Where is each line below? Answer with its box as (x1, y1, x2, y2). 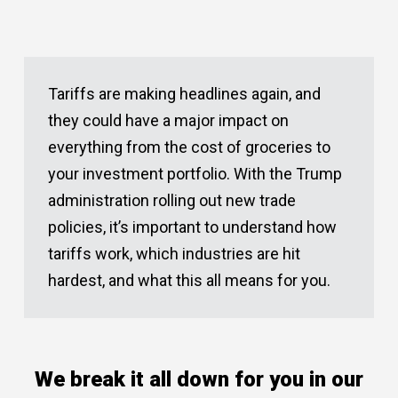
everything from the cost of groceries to (47, 137, 330, 156)
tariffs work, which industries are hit (47, 243, 300, 263)
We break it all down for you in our (34, 366, 363, 392)
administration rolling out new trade (47, 190, 296, 210)
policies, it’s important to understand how (47, 217, 337, 236)
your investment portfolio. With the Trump (47, 163, 342, 183)
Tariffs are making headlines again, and (47, 84, 321, 103)
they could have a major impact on (47, 110, 289, 130)
